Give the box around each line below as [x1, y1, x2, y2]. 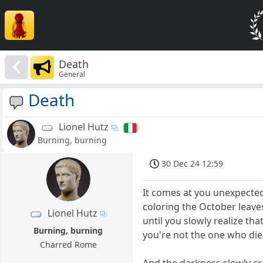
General [59, 69, 86, 79]
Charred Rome [39, 239, 97, 251]
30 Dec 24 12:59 [161, 158, 224, 170]
